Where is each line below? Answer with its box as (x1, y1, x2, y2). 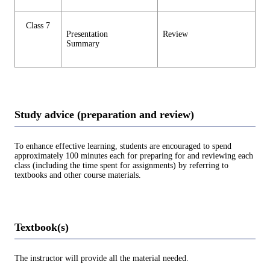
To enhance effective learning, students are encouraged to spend (14, 141, 231, 151)
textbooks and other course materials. (14, 170, 141, 180)
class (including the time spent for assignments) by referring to (14, 160, 228, 170)
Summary (66, 39, 99, 49)
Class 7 (26, 21, 50, 31)
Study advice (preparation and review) (14, 108, 194, 121)
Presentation (66, 30, 108, 39)
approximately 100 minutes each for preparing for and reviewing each (14, 151, 253, 160)
